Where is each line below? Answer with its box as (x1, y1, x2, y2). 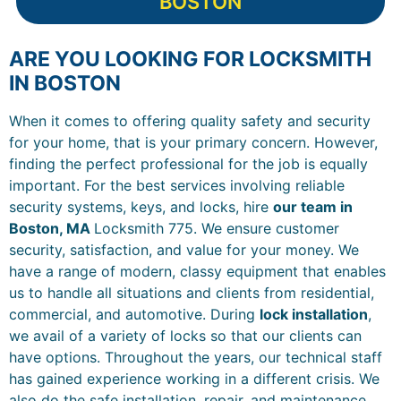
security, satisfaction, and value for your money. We (9, 241, 359, 260)
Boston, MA (9, 219, 94, 238)
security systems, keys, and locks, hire (9, 198, 273, 217)
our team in (273, 198, 353, 217)
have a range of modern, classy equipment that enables (9, 262, 386, 281)
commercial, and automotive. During (9, 305, 260, 324)
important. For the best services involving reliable (9, 176, 345, 195)
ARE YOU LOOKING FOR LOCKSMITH (9, 47, 371, 73)
